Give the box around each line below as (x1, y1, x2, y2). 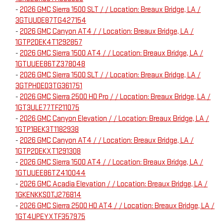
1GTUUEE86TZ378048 (15, 59, 85, 69)
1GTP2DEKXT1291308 (15, 147, 81, 157)
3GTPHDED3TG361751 (15, 81, 82, 91)
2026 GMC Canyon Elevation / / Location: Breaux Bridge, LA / (20, 114, 209, 124)
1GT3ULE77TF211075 (15, 103, 79, 113)
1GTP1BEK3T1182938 (15, 125, 79, 135)
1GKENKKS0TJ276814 (15, 190, 81, 200)
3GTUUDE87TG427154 (15, 16, 86, 26)
